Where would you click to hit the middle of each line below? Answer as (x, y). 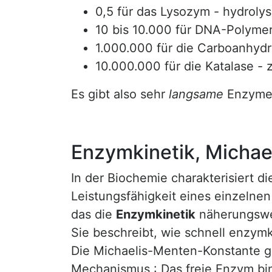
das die (93, 214)
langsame (196, 94)
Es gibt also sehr (120, 94)
